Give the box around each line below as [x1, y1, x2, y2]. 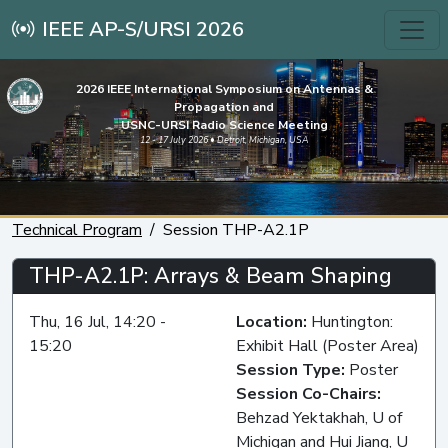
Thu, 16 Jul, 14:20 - [29, 310, 166, 333]
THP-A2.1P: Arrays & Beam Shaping [29, 260, 392, 291]
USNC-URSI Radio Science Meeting [120, 117, 328, 133]
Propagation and [174, 99, 274, 115]
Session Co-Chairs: [236, 382, 381, 405]
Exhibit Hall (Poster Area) [236, 334, 419, 357]
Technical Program [12, 218, 142, 241]
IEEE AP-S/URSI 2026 [42, 15, 244, 43]
